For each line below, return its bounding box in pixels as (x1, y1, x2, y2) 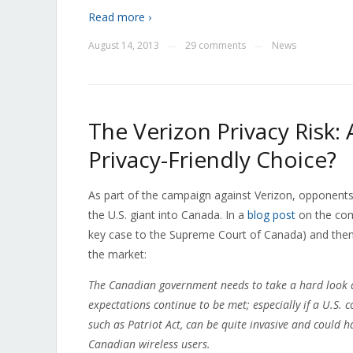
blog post (247, 207, 295, 222)
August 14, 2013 (88, 39, 159, 52)
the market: (88, 247, 147, 262)
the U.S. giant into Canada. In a (88, 207, 247, 222)
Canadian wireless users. (88, 336, 210, 351)
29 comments (185, 39, 246, 52)
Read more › (88, 9, 151, 24)
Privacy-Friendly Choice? (88, 144, 336, 174)
